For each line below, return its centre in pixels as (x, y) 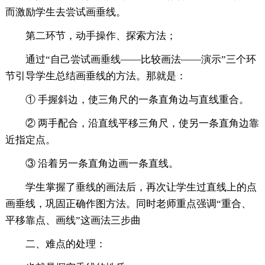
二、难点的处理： (65, 244)
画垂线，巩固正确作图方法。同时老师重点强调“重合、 (128, 204)
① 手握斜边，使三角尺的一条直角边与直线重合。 (137, 100)
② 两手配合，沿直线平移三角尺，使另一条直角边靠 (142, 124)
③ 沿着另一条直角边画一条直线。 (102, 164)
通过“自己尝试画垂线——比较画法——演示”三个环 (140, 60)
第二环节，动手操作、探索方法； (101, 36)
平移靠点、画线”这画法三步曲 (73, 221)
